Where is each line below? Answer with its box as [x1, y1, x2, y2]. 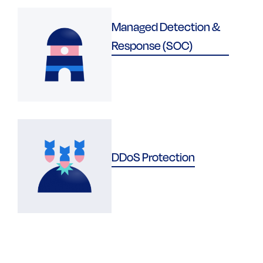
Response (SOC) [112, 36, 193, 54]
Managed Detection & [112, 17, 220, 35]
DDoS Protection [112, 147, 195, 166]
